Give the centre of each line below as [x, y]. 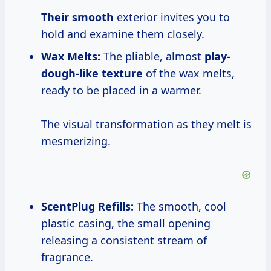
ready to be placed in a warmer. [121, 90]
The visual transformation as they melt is [146, 124]
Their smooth [77, 17]
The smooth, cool [180, 207]
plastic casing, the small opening [126, 224]
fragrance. [67, 257]
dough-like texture [92, 73]
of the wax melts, [189, 73]
